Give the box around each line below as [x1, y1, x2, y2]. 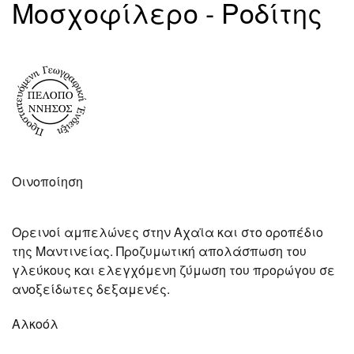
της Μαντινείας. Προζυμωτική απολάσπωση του [12, 242, 307, 260]
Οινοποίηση [12, 172, 83, 190]
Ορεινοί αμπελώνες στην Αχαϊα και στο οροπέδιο [12, 223, 323, 241]
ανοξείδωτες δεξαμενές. [12, 280, 170, 298]
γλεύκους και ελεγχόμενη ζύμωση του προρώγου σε [12, 261, 335, 279]
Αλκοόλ [12, 314, 58, 333]
